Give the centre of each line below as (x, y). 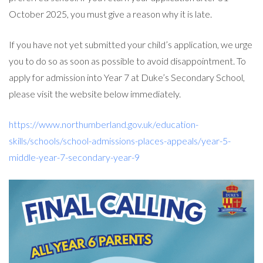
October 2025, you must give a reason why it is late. (110, 14)
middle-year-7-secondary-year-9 (74, 157)
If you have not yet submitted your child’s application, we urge (131, 44)
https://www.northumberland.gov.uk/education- (104, 124)
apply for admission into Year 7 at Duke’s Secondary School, (127, 77)
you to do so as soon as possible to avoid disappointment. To (127, 60)
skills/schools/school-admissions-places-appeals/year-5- (120, 140)
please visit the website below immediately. (95, 93)
